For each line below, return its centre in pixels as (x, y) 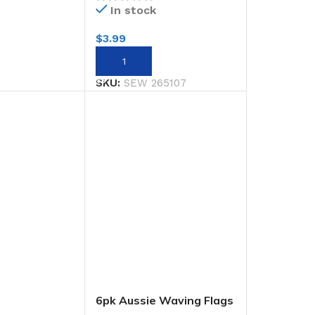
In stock (134, 11)
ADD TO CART (137, 61)
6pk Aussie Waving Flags (165, 301)
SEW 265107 (155, 83)
